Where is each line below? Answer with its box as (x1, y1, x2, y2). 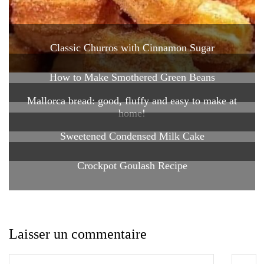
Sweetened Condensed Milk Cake (60, 130, 204, 143)
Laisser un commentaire (9, 226, 147, 242)
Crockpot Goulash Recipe (77, 160, 187, 172)
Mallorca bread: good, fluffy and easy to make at (27, 94, 237, 107)
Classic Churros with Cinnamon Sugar (49, 42, 214, 54)
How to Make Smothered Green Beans (49, 71, 215, 84)
